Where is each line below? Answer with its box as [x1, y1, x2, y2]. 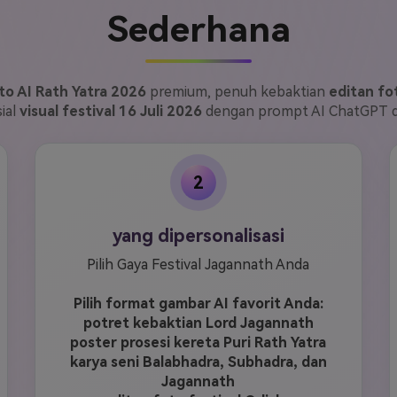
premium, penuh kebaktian [145, 83, 329, 100]
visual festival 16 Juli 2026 [19, 103, 202, 120]
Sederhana [106, 9, 291, 51]
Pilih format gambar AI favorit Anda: [73, 295, 323, 312]
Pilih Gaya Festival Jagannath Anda [87, 256, 310, 273]
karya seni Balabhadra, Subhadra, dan [69, 354, 327, 370]
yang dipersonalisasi [112, 225, 284, 246]
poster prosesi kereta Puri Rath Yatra [70, 334, 327, 351]
